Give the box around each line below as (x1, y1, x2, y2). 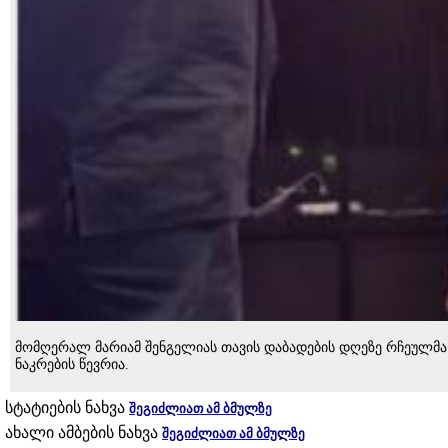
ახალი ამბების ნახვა (5, 423, 162, 441)
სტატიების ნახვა (5, 398, 129, 416)
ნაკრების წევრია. (15, 356, 129, 372)
